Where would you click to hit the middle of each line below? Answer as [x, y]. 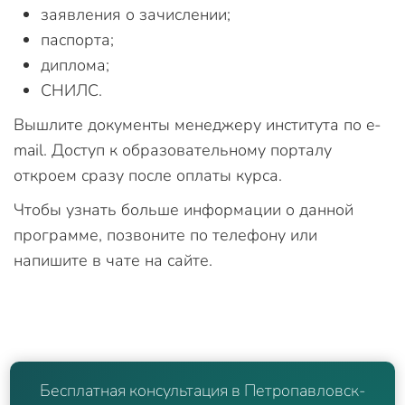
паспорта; [77, 39]
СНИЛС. [71, 90]
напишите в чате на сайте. [113, 260]
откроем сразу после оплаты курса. [148, 175]
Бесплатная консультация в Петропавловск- [202, 390]
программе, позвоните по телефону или [165, 235]
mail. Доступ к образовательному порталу [173, 150]
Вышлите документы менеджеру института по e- [198, 124]
